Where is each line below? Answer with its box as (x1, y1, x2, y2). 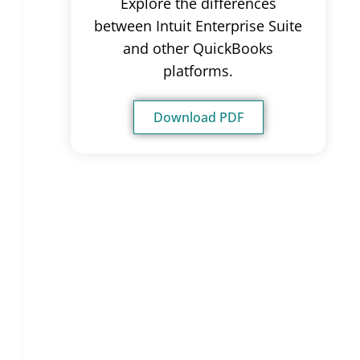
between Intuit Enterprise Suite (94, 15, 302, 35)
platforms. (163, 60, 233, 80)
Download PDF (153, 108, 243, 127)
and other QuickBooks (123, 38, 273, 58)
